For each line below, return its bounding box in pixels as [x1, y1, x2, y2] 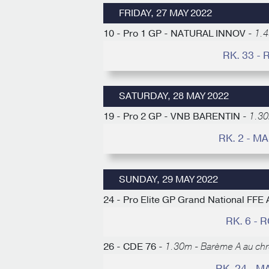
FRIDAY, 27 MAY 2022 [118, 7, 212, 20]
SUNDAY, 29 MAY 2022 [118, 172, 218, 186]
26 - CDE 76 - [103, 240, 165, 253]
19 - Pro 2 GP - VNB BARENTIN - [103, 110, 249, 124]
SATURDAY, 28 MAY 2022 [118, 89, 229, 103]
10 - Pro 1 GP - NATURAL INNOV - [103, 27, 255, 41]
